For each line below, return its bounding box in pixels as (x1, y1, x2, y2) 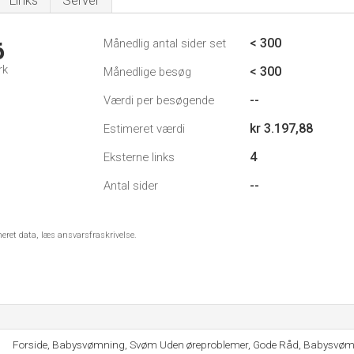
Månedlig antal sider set (104, 36, 226, 51)
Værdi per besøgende (104, 93, 214, 107)
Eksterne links (104, 150, 175, 164)
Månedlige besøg (104, 65, 191, 79)
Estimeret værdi (104, 122, 185, 136)
